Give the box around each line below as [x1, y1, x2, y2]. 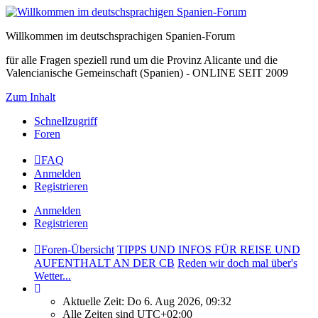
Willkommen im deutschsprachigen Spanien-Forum [6, 30, 235, 42]
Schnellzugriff [34, 115, 97, 127]
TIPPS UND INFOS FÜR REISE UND [117, 243, 300, 256]
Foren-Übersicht [41, 243, 114, 256]
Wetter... [34, 270, 71, 282]
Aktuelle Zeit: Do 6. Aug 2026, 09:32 [62, 295, 231, 307]
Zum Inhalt [6, 91, 55, 103]
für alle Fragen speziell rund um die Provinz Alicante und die [6, 54, 278, 66]
